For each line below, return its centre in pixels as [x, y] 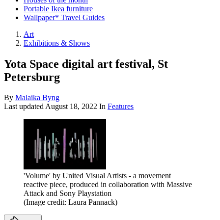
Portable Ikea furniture [58, 8]
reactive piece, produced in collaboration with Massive [108, 184]
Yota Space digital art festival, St [86, 64]
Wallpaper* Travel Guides [64, 17]
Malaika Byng [37, 98]
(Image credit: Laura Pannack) [70, 202]
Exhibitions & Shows [57, 43]
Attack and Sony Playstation [68, 193]
